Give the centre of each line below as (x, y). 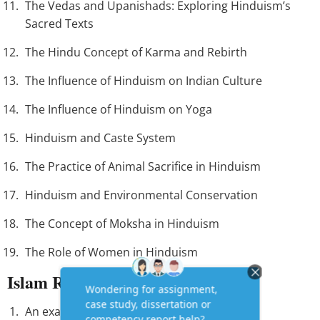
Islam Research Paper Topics (114, 282)
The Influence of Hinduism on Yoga (119, 110)
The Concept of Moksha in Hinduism (122, 224)
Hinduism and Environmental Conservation (141, 195)
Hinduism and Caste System (100, 138)
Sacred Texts (59, 24)
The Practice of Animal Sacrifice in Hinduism (143, 167)
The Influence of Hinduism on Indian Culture (144, 81)
